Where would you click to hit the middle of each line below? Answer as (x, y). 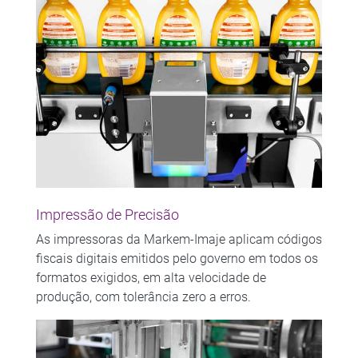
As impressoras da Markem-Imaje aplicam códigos (179, 239)
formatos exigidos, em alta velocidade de (151, 277)
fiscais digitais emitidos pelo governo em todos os (177, 258)
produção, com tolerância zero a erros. (143, 296)
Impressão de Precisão (107, 215)
